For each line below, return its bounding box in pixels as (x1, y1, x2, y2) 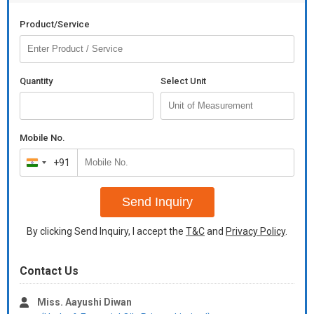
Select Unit (161, 76, 206, 86)
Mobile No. (20, 132, 65, 143)
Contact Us (20, 264, 78, 278)
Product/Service (20, 19, 90, 29)
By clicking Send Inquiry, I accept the (27, 226, 186, 237)
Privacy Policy (226, 226, 285, 237)
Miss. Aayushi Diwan (37, 296, 132, 308)
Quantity (20, 76, 53, 86)
